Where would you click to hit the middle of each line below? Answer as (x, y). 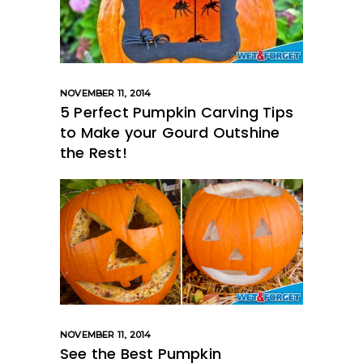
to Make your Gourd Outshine (170, 132)
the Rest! (94, 152)
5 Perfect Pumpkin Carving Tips (177, 112)
